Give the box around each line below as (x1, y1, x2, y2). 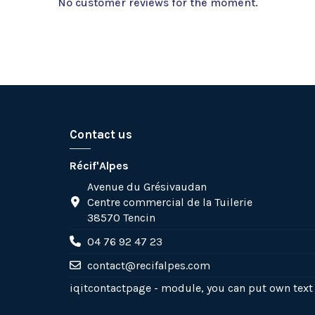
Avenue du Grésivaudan (86, 180, 207, 194)
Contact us (70, 127, 132, 142)
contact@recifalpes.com (86, 258, 210, 272)
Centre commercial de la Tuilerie (86, 195, 252, 210)
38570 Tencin (86, 211, 155, 225)
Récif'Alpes (70, 159, 129, 173)
